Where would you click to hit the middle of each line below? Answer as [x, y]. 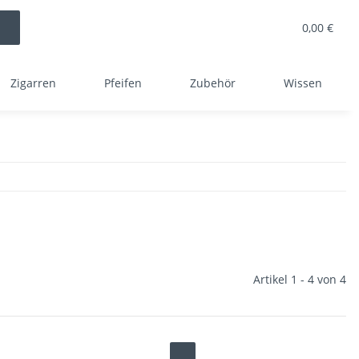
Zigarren [33, 83]
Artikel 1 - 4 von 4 [300, 279]
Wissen [303, 83]
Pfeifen [123, 83]
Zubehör [213, 83]
